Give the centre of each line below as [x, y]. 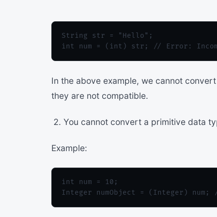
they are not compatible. [100, 96]
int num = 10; [90, 182]
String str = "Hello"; [107, 36]
